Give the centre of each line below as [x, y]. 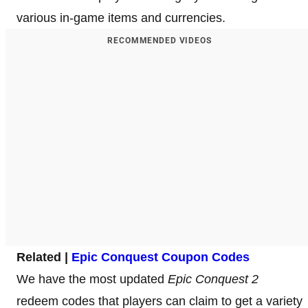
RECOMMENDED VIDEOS [159, 40]
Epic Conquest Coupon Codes [161, 257]
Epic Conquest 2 [213, 279]
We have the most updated [92, 279]
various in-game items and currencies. [121, 18]
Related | [44, 257]
